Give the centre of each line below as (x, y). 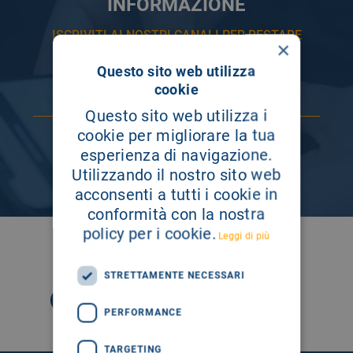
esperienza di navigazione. (176, 154)
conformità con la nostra (176, 214)
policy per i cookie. (150, 233)
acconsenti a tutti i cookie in (176, 194)
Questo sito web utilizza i (176, 115)
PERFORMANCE (143, 312)
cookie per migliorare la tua (176, 135)
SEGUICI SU (176, 251)
